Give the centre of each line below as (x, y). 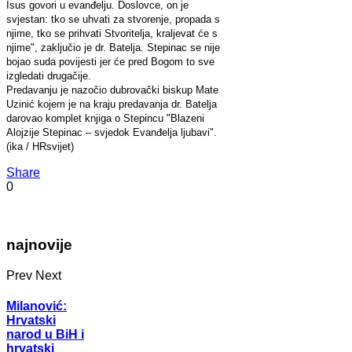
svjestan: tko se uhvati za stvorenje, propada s (113, 19)
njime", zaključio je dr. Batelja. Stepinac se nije (113, 47)
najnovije (39, 245)
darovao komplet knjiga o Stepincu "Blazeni (105, 118)
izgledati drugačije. (49, 75)
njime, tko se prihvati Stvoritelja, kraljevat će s (112, 33)
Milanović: (37, 306)
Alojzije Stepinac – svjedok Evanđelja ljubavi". (112, 132)
